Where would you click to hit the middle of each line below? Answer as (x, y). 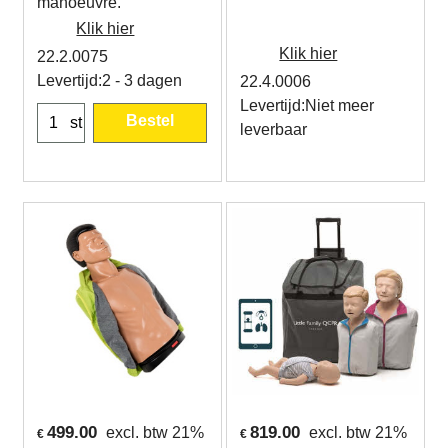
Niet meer (339, 105)
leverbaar (273, 129)
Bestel (150, 121)
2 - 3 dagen (142, 80)
